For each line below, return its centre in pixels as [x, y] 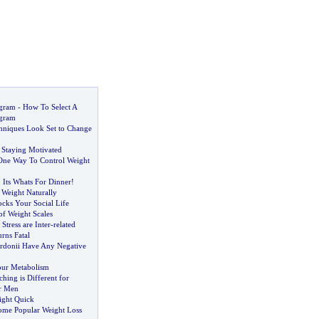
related [64, 224]
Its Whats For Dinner [37, 182]
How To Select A [49, 107]
